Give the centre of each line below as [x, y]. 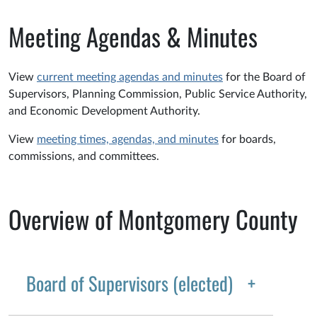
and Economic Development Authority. [104, 111]
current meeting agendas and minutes [130, 77]
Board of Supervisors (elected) [129, 283]
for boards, [247, 140]
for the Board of [264, 77]
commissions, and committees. [84, 157]
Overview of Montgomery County [153, 219]
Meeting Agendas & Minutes [133, 37]
